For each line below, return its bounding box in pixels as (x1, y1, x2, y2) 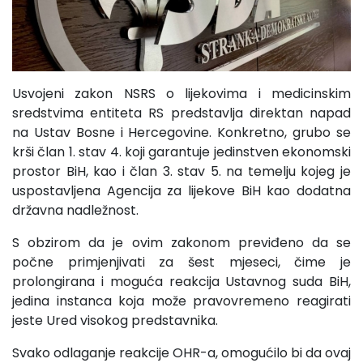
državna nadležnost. (12, 201, 139, 220)
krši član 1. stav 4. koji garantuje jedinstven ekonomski (12, 143, 351, 162)
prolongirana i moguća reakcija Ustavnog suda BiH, (12, 272, 351, 292)
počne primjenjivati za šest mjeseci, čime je (12, 253, 351, 272)
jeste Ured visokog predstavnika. (12, 311, 221, 331)
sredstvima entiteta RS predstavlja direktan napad (12, 104, 351, 123)
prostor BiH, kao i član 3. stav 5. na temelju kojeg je (12, 162, 351, 181)
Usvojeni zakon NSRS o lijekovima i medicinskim (12, 84, 351, 104)
